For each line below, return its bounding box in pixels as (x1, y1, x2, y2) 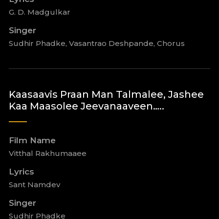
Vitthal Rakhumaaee (8, 149, 87, 158)
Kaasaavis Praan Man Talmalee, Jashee (8, 88, 204, 100)
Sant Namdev (8, 180, 60, 189)
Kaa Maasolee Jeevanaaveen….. (8, 100, 164, 112)
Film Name (8, 135, 56, 145)
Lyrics (8, 167, 34, 176)
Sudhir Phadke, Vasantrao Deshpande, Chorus (8, 39, 185, 48)
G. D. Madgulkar (8, 7, 70, 17)
